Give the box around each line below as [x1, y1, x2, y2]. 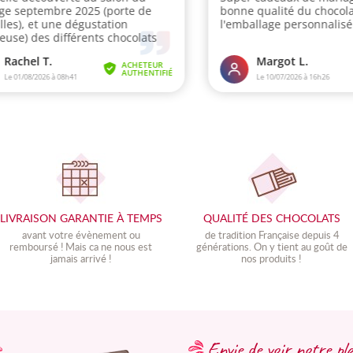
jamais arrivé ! [50, 251, 112, 266]
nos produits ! [240, 251, 303, 266]
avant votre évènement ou [21, 227, 140, 242]
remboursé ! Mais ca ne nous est [9, 239, 153, 254]
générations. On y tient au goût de [196, 239, 348, 254]
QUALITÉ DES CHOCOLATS [203, 210, 341, 225]
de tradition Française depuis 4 [204, 227, 340, 242]
